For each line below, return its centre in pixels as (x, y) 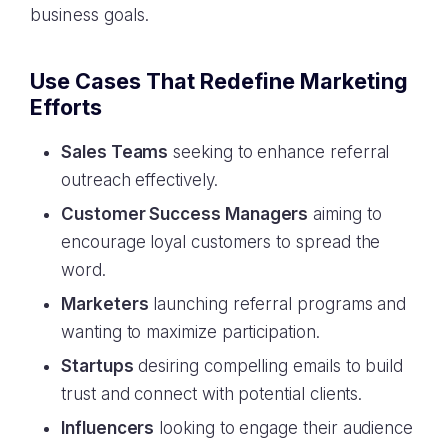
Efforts (66, 106)
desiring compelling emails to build (268, 366)
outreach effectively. (139, 180)
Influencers (108, 428)
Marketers (105, 304)
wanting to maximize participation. (190, 332)
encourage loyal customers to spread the (221, 242)
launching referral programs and (277, 304)
